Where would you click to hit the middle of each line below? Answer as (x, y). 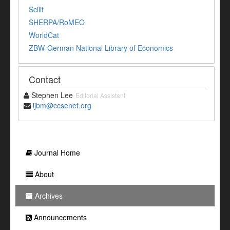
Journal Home (56, 153)
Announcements (59, 217)
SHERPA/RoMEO (57, 22)
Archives (48, 196)
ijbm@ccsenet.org (62, 106)
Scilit (36, 9)
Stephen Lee (51, 95)
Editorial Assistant (100, 95)
